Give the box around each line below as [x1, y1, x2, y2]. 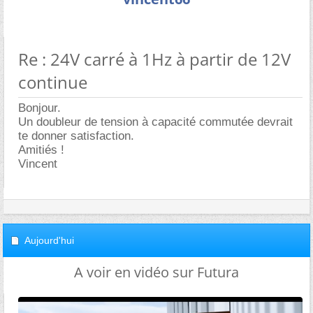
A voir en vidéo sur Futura [74, 263, 239, 282]
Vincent [18, 157, 57, 170]
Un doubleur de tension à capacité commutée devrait [18, 115, 293, 129]
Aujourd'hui [24, 235, 74, 246]
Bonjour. [18, 101, 61, 115]
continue [18, 71, 87, 94]
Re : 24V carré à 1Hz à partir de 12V [18, 48, 291, 71]
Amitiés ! [18, 143, 64, 156]
